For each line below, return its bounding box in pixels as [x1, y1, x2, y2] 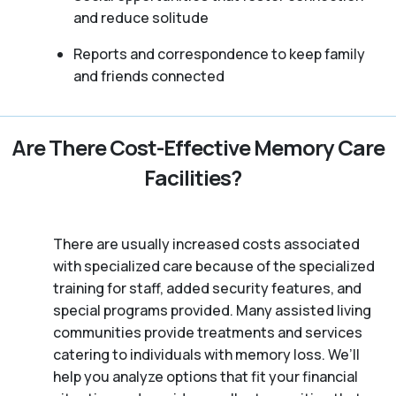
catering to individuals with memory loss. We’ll [53, 344, 360, 364]
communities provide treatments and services [53, 322, 362, 342]
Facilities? [143, 162, 242, 192]
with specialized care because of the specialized [53, 255, 375, 276]
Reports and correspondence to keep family [72, 43, 365, 64]
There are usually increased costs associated [53, 233, 360, 254]
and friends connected [72, 65, 225, 86]
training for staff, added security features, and [53, 278, 362, 298]
